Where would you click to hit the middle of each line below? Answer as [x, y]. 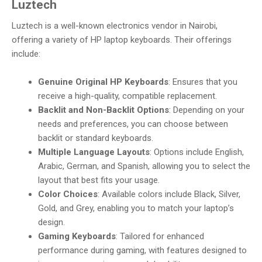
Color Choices [68, 194]
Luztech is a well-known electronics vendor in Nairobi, [115, 25]
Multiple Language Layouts [94, 152]
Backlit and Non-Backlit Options [104, 110]
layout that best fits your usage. [99, 180]
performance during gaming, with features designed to [143, 251]
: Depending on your [207, 110]
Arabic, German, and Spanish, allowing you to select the [144, 166]
